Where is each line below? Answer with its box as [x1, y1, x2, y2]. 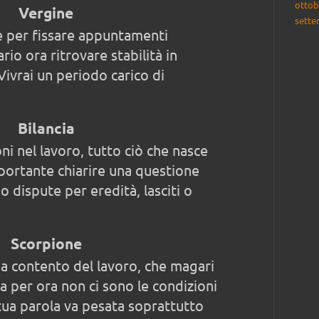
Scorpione [10, 233, 82, 253]
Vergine [19, 2, 73, 22]
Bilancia [17, 117, 75, 137]
